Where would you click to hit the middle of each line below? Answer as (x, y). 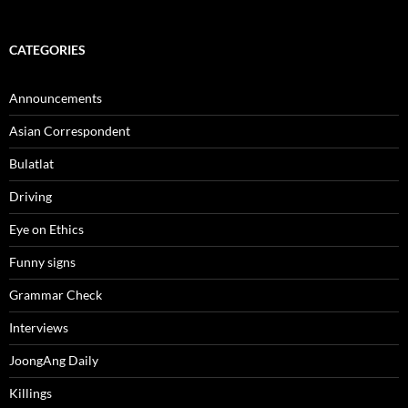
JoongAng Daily (54, 361)
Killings (31, 393)
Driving (31, 197)
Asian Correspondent (70, 131)
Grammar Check (56, 295)
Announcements (56, 98)
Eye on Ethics (46, 229)
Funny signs (42, 262)
